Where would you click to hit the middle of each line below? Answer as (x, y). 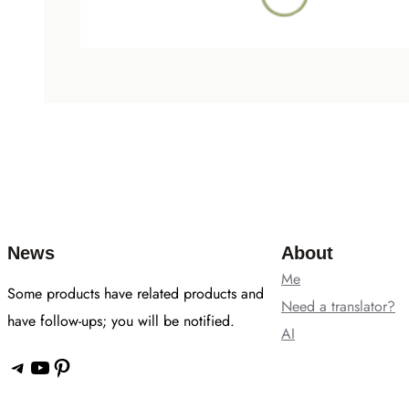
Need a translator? (338, 307)
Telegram (15, 366)
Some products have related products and (136, 294)
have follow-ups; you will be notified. (121, 321)
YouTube (34, 366)
